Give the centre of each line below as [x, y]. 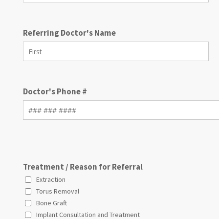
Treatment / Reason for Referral [83, 167]
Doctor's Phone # [55, 92]
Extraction [51, 180]
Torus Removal [58, 191]
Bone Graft [52, 203]
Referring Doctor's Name [69, 33]
